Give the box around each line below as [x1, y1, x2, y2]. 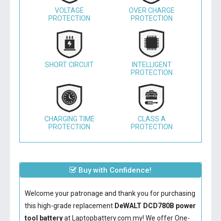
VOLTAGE [55, 6, 84, 14]
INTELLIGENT [131, 61, 172, 69]
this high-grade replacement [24, 202, 114, 210]
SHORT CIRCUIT [45, 61, 94, 69]
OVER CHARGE [128, 6, 175, 14]
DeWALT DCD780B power [114, 202, 196, 210]
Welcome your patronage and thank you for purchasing [24, 189, 195, 197]
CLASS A [137, 115, 166, 123]
